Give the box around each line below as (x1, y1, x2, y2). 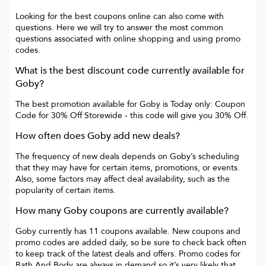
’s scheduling (191, 151, 239, 163)
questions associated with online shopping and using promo (15, 33, 240, 45)
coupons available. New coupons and (99, 226, 240, 237)
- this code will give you (122, 110, 215, 122)
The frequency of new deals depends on (15, 151, 170, 163)
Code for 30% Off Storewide (15, 110, 122, 122)
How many (15, 204, 64, 218)
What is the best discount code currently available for (15, 64, 245, 78)
